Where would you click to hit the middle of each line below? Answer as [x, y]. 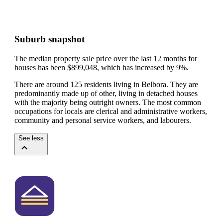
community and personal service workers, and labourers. [103, 120]
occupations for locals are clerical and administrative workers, [111, 111]
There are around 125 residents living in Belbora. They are [106, 84]
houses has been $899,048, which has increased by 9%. [102, 67]
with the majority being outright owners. [78, 102]
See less [31, 138]
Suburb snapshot [50, 39]
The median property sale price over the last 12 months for [106, 58]
